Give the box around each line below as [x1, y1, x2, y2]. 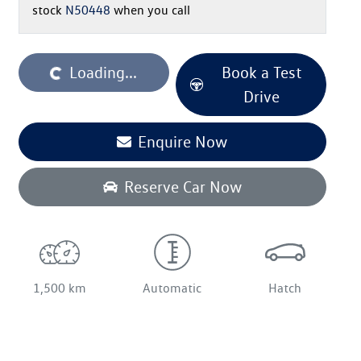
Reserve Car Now [123, 176, 242, 197]
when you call [114, 2, 190, 18]
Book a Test [221, 62, 301, 82]
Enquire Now [138, 131, 228, 151]
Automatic [143, 280, 202, 296]
